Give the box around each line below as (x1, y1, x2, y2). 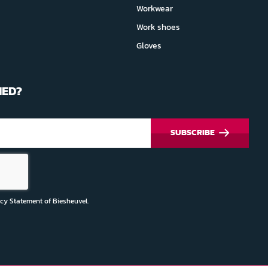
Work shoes (136, 21, 180, 33)
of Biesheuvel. (42, 195, 89, 206)
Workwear (136, 2, 173, 15)
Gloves (136, 39, 162, 52)
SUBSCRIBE (170, 126, 215, 139)
